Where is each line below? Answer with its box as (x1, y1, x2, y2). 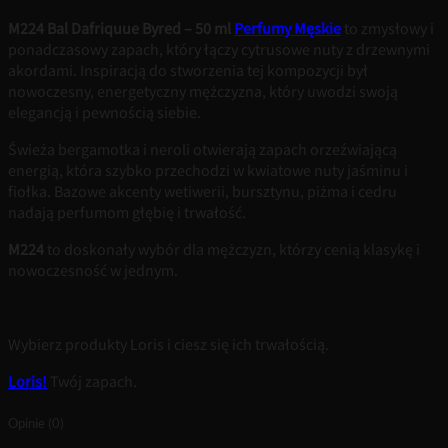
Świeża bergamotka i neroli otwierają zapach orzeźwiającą (8, 139, 397, 161)
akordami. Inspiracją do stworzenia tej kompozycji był (8, 60, 368, 82)
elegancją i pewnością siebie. (8, 102, 201, 124)
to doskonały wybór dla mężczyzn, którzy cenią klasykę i (44, 239, 420, 261)
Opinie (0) (8, 415, 64, 431)
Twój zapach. (47, 371, 137, 393)
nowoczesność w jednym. (8, 260, 178, 282)
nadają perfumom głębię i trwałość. (8, 202, 246, 224)
